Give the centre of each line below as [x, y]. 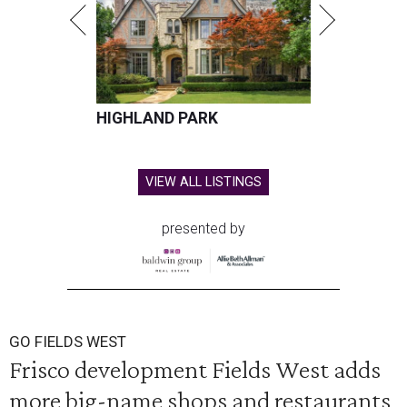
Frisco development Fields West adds [195, 369]
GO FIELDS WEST [68, 342]
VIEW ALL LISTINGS [203, 183]
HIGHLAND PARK [157, 119]
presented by [203, 229]
